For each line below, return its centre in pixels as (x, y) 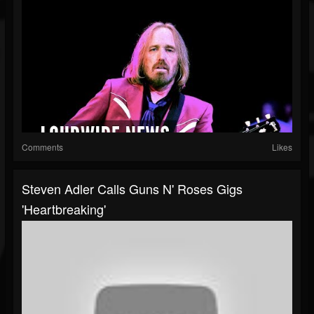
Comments (42, 147)
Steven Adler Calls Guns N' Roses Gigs (132, 189)
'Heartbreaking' (64, 209)
